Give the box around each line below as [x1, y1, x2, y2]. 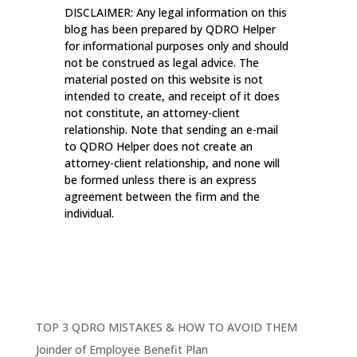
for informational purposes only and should [64, 38, 288, 54]
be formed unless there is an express [64, 172, 257, 188]
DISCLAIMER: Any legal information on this [64, 5, 287, 21]
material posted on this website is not [64, 72, 263, 88]
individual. [64, 206, 114, 222]
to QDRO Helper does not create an [64, 139, 253, 155]
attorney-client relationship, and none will [64, 155, 280, 171]
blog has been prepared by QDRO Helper [64, 22, 276, 37]
